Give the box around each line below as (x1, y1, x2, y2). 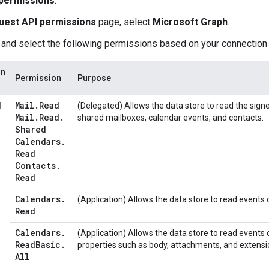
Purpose (77, 73, 111, 83)
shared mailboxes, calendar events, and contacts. (77, 113, 264, 122)
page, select (96, 16, 153, 28)
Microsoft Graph (153, 16, 228, 28)
